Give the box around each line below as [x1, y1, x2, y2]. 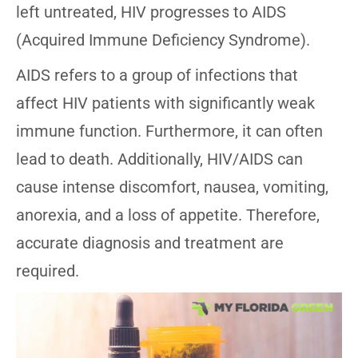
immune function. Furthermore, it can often [16, 121, 323, 141]
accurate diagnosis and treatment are [16, 233, 284, 253]
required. [16, 261, 79, 281]
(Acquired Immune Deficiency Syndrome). [16, 30, 310, 50]
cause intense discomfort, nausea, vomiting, [16, 177, 328, 197]
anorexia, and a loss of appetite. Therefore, [16, 205, 320, 225]
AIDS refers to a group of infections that [16, 66, 298, 86]
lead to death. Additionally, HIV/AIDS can [16, 149, 303, 169]
